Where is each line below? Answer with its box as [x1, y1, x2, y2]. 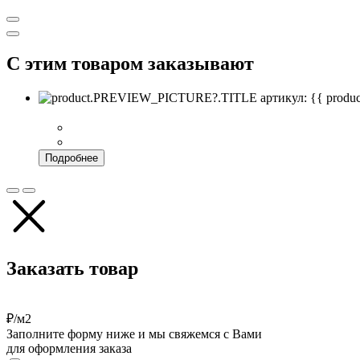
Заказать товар [6, 257, 138, 279]
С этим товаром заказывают [6, 52, 254, 74]
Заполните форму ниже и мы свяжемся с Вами [6, 327, 262, 342]
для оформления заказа [6, 342, 132, 356]
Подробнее [45, 151, 98, 164]
